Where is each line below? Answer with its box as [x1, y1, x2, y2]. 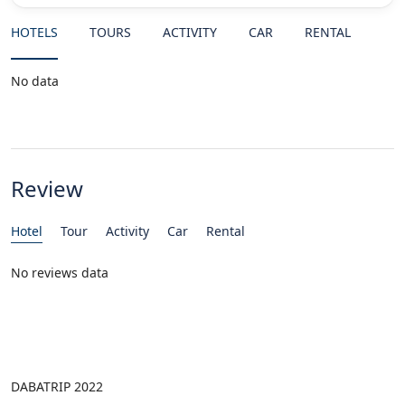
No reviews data [11, 264, 108, 281]
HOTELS [11, 24, 58, 41]
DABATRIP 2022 [11, 378, 103, 395]
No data [11, 72, 59, 89]
